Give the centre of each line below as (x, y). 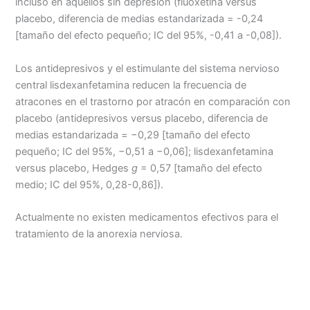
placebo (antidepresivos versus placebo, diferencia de (142, 118)
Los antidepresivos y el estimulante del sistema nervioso (148, 68)
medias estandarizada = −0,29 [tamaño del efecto (133, 135)
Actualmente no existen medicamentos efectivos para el (147, 218)
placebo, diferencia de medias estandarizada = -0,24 (139, 19)
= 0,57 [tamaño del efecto (200, 168)
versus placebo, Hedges (74, 168)
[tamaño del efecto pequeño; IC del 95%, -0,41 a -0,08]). (149, 36)
